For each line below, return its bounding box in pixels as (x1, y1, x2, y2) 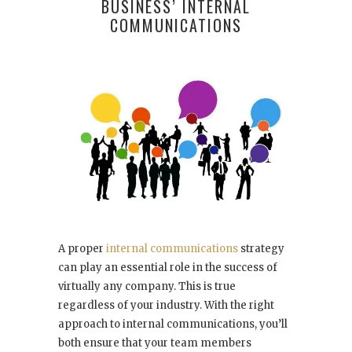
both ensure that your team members (58, 336, 251, 350)
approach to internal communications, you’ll (58, 317, 288, 332)
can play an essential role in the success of (58, 261, 277, 275)
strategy (238, 242, 284, 256)
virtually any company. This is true (58, 280, 236, 294)
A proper (58, 242, 106, 256)
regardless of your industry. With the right (58, 299, 274, 313)
